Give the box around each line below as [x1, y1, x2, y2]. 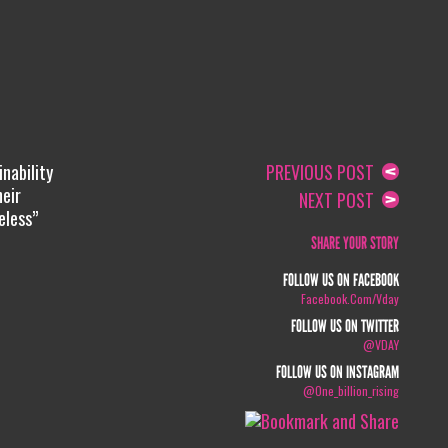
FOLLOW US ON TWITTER [291, 316, 400, 337]
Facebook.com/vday [301, 290, 400, 307]
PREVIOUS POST [266, 159, 383, 185]
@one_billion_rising [303, 382, 400, 399]
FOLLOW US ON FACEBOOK [283, 270, 400, 291]
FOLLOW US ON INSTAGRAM [276, 362, 400, 383]
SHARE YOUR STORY [311, 233, 400, 254]
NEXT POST [299, 187, 383, 213]
